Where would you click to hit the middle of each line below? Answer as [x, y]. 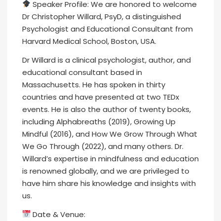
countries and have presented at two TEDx [101, 97]
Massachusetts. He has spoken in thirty [94, 84]
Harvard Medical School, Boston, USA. [89, 41]
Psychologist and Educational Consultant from [108, 29]
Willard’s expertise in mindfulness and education [110, 158]
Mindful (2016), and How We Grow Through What [110, 134]
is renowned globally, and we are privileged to [106, 171]
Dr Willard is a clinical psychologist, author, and [107, 60]
